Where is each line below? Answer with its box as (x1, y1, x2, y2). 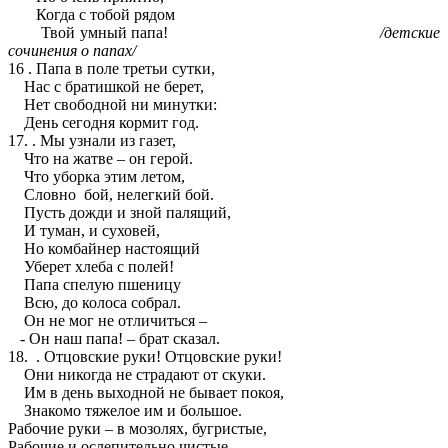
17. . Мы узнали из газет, (8, 132, 176, 150)
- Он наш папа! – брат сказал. (8, 330, 220, 348)
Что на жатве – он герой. (8, 150, 193, 168)
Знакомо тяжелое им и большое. (8, 402, 242, 420)
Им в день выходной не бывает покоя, (8, 384, 284, 402)
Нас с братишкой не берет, (8, 78, 204, 96)
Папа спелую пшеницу (8, 276, 181, 294)
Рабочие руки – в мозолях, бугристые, (8, 420, 267, 438)
